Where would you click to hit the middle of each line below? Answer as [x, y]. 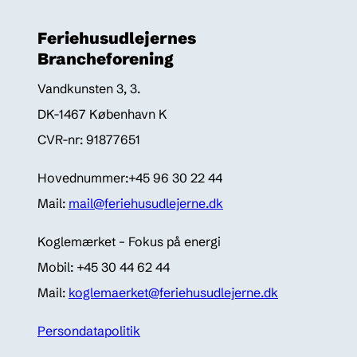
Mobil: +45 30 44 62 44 [104, 267]
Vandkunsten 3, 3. [89, 89]
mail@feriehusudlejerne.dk [146, 204]
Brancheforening [106, 59]
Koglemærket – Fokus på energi [129, 242]
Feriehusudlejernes [117, 38]
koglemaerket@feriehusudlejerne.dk [173, 293]
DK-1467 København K [102, 114]
